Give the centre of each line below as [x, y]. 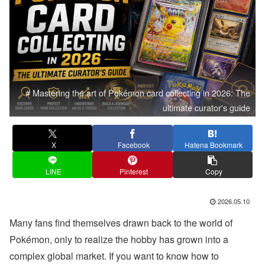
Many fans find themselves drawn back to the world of [121, 223]
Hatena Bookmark [214, 144]
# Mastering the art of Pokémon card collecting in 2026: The [138, 92]
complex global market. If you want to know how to [114, 256]
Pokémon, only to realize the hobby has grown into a [119, 240]
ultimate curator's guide [207, 107]
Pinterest [134, 171]
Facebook [134, 144]
